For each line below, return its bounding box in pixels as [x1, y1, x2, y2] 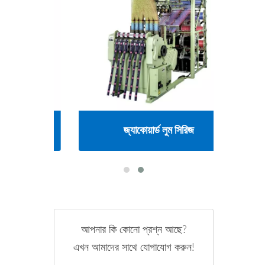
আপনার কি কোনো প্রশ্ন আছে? [80, 224, 187, 235]
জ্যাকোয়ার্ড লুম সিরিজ [98, 125, 169, 136]
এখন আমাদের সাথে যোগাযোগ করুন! [73, 242, 195, 253]
